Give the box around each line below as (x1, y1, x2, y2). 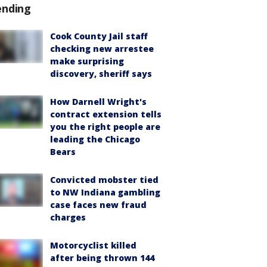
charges (50, 212, 86, 223)
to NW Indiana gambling (50, 187, 160, 198)
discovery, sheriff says (50, 68, 152, 79)
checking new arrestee (50, 43, 154, 54)
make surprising (50, 55, 124, 67)
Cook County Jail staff (50, 30, 148, 42)
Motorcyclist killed (50, 240, 136, 251)
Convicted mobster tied (50, 174, 159, 185)
